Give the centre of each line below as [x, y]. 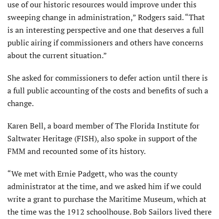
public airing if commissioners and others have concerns [105, 42]
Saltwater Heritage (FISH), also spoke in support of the [102, 138]
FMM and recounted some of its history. [77, 151]
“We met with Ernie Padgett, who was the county [92, 173]
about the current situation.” [57, 55]
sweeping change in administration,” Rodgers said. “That [106, 17]
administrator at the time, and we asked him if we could [104, 186]
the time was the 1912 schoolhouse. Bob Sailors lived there [109, 211]
